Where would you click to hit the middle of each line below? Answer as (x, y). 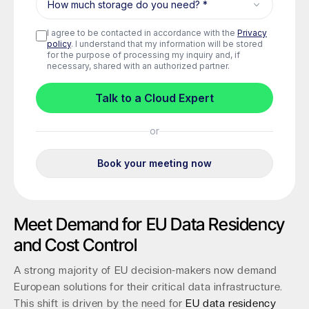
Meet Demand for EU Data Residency (149, 224)
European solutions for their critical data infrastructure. (148, 287)
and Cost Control (76, 245)
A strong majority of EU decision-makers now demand (146, 270)
